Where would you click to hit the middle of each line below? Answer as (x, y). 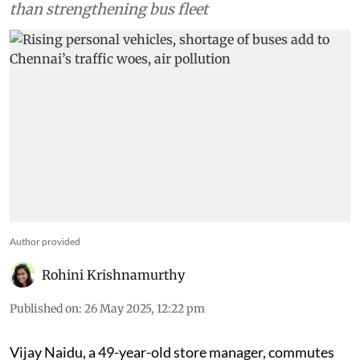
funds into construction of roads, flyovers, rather (179, 20)
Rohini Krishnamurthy (113, 307)
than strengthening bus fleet (109, 41)
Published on (44, 340)
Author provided (45, 273)
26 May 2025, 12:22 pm (145, 340)
